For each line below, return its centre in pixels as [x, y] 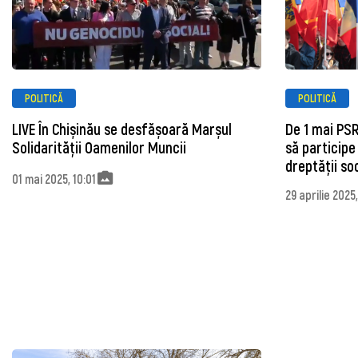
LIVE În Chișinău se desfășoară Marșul [122, 129]
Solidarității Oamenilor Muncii [99, 148]
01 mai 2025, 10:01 [54, 178]
